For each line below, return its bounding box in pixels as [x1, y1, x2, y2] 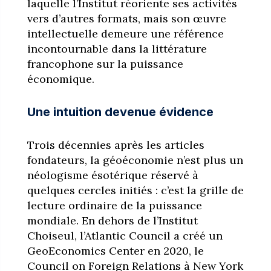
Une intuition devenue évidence [27, 104, 214, 119]
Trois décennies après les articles [27, 137, 204, 152]
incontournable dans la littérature [27, 41, 207, 56]
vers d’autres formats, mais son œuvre [27, 11, 226, 25]
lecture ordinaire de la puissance [27, 198, 202, 212]
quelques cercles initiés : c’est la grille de [27, 183, 244, 197]
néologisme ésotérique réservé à [27, 168, 198, 182]
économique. [27, 71, 94, 86]
